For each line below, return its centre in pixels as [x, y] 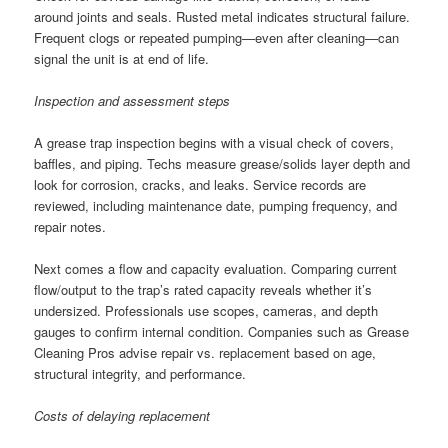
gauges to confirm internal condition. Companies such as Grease [222, 331]
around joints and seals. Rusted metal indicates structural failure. [222, 16]
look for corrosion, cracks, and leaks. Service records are [200, 184]
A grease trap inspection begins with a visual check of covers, [214, 142]
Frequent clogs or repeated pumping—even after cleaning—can [217, 37]
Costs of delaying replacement [122, 416]
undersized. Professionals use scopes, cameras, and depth [206, 310]
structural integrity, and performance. [140, 373]
